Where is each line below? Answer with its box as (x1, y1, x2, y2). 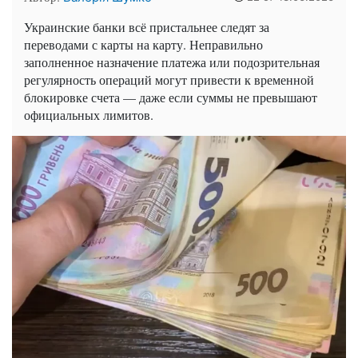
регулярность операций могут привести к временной (24, 71, 314, 88)
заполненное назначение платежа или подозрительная (24, 54, 320, 70)
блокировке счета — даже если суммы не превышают (24, 89, 317, 105)
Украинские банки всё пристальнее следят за (24, 18, 269, 35)
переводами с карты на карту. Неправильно (24, 36, 263, 53)
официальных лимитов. (24, 106, 153, 123)
